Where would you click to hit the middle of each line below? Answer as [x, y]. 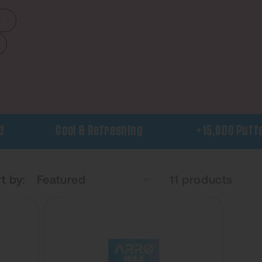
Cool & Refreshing [84, 131]
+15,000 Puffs [215, 131]
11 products [201, 179]
